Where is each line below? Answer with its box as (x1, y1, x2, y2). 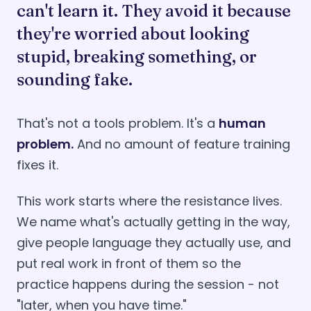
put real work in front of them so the (17, 255, 241, 272)
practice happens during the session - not (17, 276, 279, 293)
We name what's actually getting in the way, (17, 213, 290, 230)
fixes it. (17, 156, 58, 174)
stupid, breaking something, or (17, 47, 257, 67)
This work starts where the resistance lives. (17, 192, 282, 210)
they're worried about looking (17, 24, 249, 44)
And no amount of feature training (74, 135, 290, 153)
